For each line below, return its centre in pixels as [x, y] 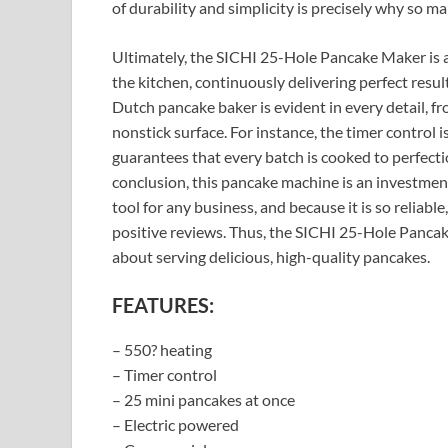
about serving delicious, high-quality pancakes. [271, 256]
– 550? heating [162, 349]
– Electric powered [175, 424]
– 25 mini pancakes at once [203, 399]
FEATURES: [163, 305]
